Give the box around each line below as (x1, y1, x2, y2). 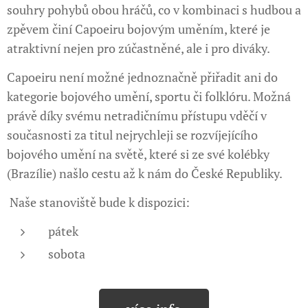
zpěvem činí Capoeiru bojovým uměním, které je (7, 20, 270, 37)
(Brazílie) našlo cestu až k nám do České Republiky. (7, 164, 285, 181)
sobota (48, 245, 85, 262)
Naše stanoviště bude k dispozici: (7, 193, 190, 210)
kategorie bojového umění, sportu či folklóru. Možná (7, 87, 291, 104)
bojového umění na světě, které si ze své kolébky (7, 145, 269, 162)
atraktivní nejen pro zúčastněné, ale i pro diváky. (7, 39, 272, 56)
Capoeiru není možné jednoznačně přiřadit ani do (7, 68, 278, 85)
